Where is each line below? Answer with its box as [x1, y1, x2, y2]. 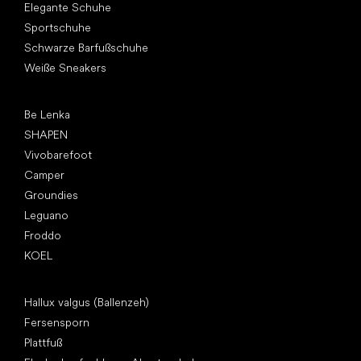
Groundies [24, 188, 78, 201]
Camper [24, 168, 64, 181]
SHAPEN [24, 127, 68, 141]
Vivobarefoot [24, 147, 92, 161]
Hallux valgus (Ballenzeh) [24, 295, 149, 309]
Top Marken [24, 92, 85, 106]
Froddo [24, 228, 61, 242]
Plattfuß [24, 335, 62, 349]
